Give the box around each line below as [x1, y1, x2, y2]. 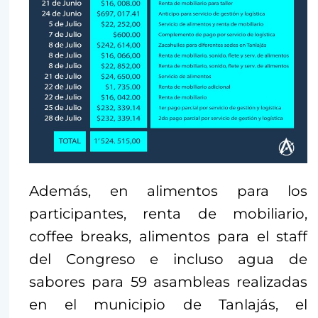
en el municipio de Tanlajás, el [29, 295, 307, 313]
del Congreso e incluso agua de [29, 250, 307, 268]
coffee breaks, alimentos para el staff [29, 227, 307, 245]
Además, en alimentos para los [29, 182, 307, 199]
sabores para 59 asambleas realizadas [29, 273, 307, 290]
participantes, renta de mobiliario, [29, 204, 307, 222]
